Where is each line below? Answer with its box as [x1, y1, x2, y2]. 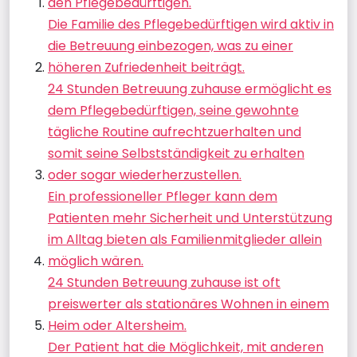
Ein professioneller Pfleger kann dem [48, 187, 277, 206]
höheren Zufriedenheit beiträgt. [48, 58, 245, 76]
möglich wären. [48, 252, 143, 270]
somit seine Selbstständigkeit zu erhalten [48, 144, 304, 163]
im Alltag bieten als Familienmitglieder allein [48, 230, 322, 249]
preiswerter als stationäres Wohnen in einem [48, 295, 329, 313]
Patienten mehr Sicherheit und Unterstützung [48, 209, 332, 227]
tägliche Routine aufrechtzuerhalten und [48, 123, 301, 141]
